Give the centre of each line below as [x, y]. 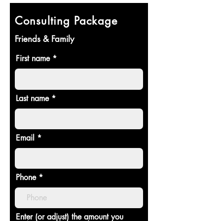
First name [33, 58]
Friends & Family [44, 39]
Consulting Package [66, 21]
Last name [32, 98]
